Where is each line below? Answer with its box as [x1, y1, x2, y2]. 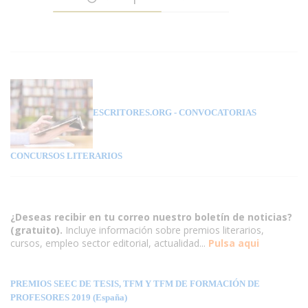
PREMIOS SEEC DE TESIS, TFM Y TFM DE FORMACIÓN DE [10, 278, 260, 289]
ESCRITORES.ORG [93, 107, 172, 118]
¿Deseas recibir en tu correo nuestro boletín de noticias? [10, 210, 292, 223]
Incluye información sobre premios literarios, [65, 223, 264, 236]
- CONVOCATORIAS [172, 107, 256, 118]
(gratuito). [10, 223, 65, 236]
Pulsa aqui [208, 236, 259, 250]
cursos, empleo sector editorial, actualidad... [10, 236, 206, 250]
